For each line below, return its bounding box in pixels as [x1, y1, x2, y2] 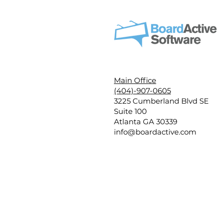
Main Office [114, 76, 156, 85]
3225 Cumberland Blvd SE [114, 96, 209, 106]
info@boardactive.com [114, 127, 196, 137]
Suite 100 [114, 107, 147, 116]
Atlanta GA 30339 [114, 117, 177, 126]
